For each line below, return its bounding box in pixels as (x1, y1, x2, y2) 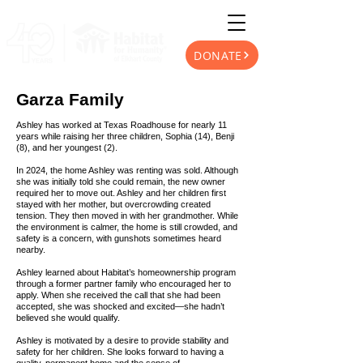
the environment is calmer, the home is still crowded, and (16, 222, 237, 232)
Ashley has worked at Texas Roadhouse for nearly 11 (16, 120, 227, 130)
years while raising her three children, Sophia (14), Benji (16, 131, 234, 141)
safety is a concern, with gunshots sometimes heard (16, 233, 221, 243)
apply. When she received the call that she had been (16, 290, 220, 300)
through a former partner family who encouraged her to (16, 279, 231, 288)
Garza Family (16, 90, 124, 109)
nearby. (16, 245, 45, 254)
